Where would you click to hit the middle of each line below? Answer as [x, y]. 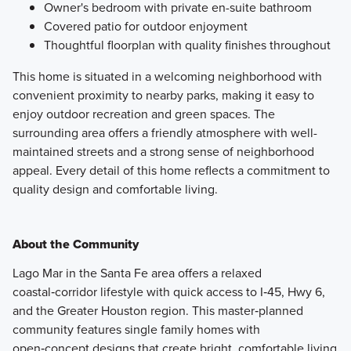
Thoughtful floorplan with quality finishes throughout [187, 45]
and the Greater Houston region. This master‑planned [157, 310]
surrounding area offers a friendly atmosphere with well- [165, 132]
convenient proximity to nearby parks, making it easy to [163, 95]
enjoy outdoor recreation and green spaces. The [143, 114]
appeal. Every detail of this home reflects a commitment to [171, 170]
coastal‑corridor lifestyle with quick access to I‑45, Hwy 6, [168, 291]
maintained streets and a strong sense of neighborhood [163, 151]
